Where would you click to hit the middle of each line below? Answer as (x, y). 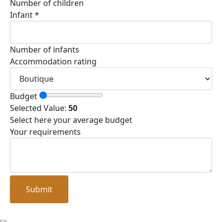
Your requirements (45, 132)
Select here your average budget (71, 120)
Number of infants (45, 50)
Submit (39, 190)
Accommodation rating (53, 62)
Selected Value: (39, 108)
